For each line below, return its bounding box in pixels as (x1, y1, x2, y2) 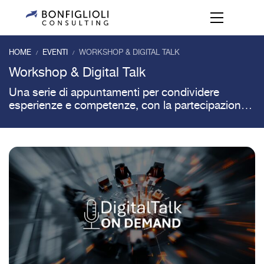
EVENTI (42, 46, 68, 59)
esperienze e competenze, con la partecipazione (9, 97, 247, 115)
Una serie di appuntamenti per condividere (9, 84, 219, 102)
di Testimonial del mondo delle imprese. (9, 110, 204, 128)
